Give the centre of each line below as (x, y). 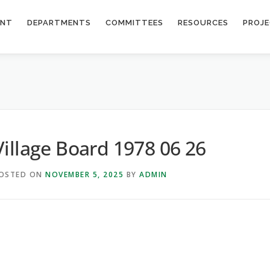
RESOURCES (203, 23)
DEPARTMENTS (59, 23)
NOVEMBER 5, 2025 (84, 174)
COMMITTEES (134, 23)
